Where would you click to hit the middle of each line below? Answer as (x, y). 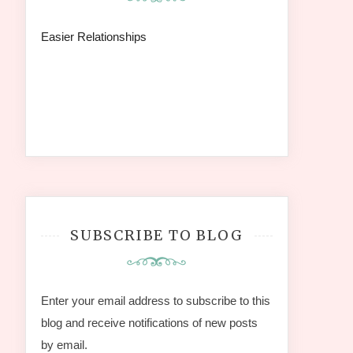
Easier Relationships (97, 36)
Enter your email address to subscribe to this (155, 300)
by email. (64, 344)
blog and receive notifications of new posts (149, 322)
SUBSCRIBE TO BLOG (157, 235)
